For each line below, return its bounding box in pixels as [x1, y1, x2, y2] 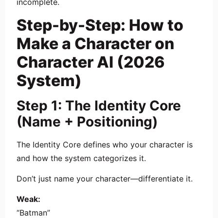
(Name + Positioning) [17, 113, 158, 130]
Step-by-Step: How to [17, 15, 183, 35]
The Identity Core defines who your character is [17, 139, 193, 149]
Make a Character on [17, 34, 174, 53]
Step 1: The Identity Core [17, 97, 181, 114]
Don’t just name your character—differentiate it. [17, 173, 193, 183]
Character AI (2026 [17, 52, 165, 72]
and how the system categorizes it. [17, 153, 146, 163]
